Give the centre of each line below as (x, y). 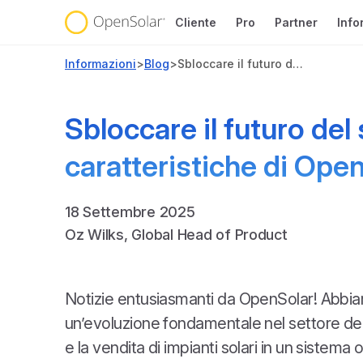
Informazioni (100, 64)
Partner (296, 22)
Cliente (196, 22)
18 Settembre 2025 (130, 212)
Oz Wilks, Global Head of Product (176, 235)
